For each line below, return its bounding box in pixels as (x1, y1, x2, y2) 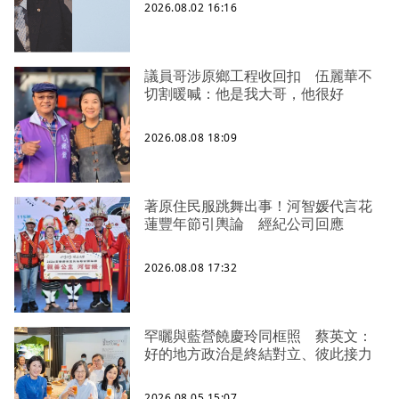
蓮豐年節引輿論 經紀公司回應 (144, 214, 344, 234)
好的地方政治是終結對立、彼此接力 (144, 344, 372, 364)
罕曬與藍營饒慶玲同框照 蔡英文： (144, 326, 372, 346)
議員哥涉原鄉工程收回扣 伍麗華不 (144, 66, 372, 86)
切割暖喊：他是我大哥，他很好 (144, 84, 344, 104)
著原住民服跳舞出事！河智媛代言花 (144, 196, 372, 216)
